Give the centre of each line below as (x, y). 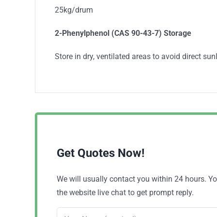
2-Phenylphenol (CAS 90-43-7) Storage (123, 33)
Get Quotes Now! (101, 153)
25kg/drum (74, 10)
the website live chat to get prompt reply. (125, 192)
